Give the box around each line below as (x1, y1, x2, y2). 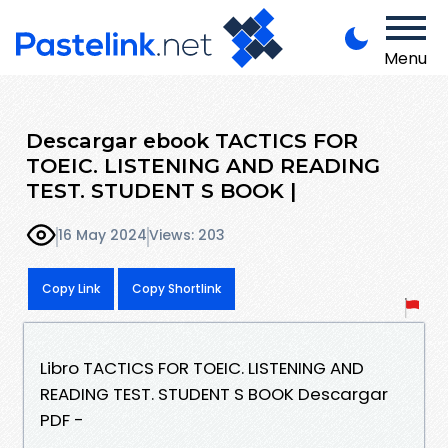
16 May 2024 (58, 225, 147, 246)
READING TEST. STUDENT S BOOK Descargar (40, 381, 388, 406)
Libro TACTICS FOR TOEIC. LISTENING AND (40, 355, 364, 380)
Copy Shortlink (132, 279, 221, 297)
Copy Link (42, 279, 100, 297)
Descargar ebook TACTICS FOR (26, 127, 358, 153)
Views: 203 (149, 225, 225, 246)
